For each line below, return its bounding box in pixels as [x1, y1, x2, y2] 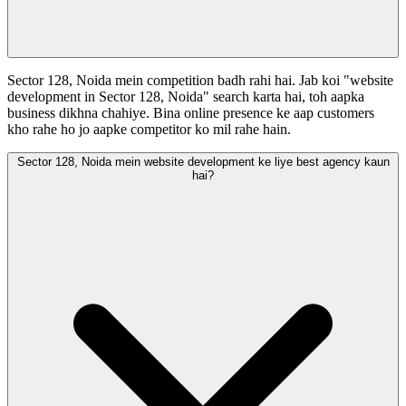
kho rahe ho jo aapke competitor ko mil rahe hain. [7, 121, 291, 138]
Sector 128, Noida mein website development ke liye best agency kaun [16, 155, 390, 169]
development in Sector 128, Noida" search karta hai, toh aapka [7, 89, 364, 105]
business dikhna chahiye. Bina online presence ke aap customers [7, 105, 374, 121]
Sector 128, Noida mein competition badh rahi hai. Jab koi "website [7, 72, 393, 89]
